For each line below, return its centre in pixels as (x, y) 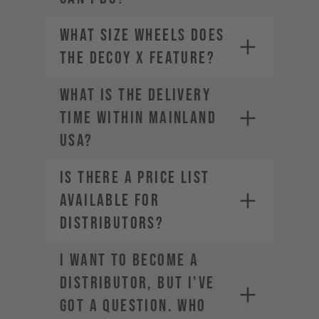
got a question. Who (133, 306)
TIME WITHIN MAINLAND (138, 118)
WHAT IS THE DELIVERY (135, 95)
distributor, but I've (137, 283)
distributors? (112, 223)
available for (110, 200)
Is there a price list (135, 178)
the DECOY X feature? (137, 58)
